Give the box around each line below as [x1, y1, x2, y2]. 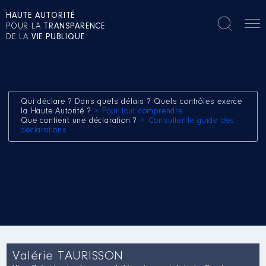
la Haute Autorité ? [21, 107, 94, 116]
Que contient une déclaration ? [21, 117, 141, 125]
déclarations [21, 126, 67, 135]
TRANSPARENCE [43, 23, 106, 31]
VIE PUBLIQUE [31, 33, 85, 42]
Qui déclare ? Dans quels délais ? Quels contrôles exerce [21, 98, 243, 106]
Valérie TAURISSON [12, 250, 123, 263]
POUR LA [6, 23, 44, 31]
